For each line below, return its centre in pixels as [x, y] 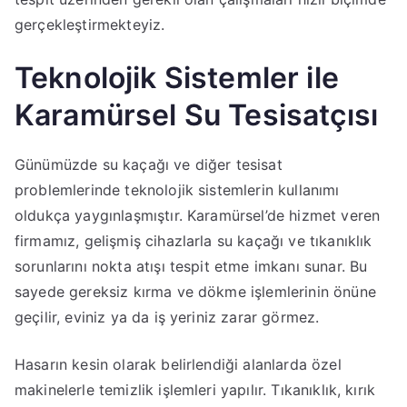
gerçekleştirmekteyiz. [90, 24]
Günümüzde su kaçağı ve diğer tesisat [149, 164]
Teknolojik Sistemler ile [177, 77]
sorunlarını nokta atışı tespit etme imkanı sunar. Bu [191, 266]
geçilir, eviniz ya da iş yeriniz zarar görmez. [167, 317]
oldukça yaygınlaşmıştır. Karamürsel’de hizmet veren [198, 215]
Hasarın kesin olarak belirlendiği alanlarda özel [178, 364]
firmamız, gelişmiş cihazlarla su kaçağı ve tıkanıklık [194, 240]
